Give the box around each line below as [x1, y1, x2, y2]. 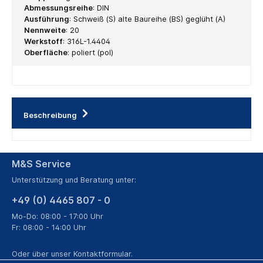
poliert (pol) [72, 48, 113, 58]
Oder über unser [12, 249, 73, 258]
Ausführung [24, 15, 69, 24]
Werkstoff [24, 37, 63, 46]
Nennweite [24, 26, 66, 35]
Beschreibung [23, 110, 77, 120]
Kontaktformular [73, 249, 131, 258]
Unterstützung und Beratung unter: [12, 176, 136, 184]
